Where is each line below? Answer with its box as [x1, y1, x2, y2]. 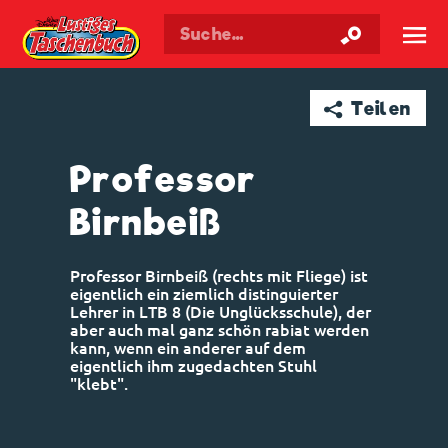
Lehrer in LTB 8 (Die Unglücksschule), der [70, 303, 371, 322]
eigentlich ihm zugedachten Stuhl [70, 357, 317, 376]
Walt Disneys [141, 19, 235, 38]
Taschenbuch [299, 19, 400, 38]
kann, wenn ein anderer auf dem [70, 339, 306, 358]
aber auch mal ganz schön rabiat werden [70, 321, 369, 340]
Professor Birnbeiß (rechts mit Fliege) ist [70, 267, 368, 286]
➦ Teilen [324, 97, 412, 119]
